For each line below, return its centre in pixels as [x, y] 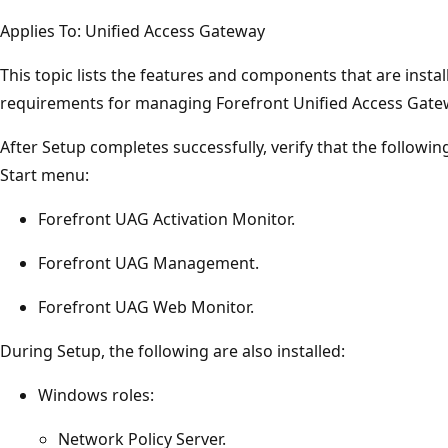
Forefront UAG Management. [148, 262]
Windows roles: [96, 394]
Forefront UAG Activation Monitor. [166, 218]
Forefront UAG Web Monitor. [146, 306]
